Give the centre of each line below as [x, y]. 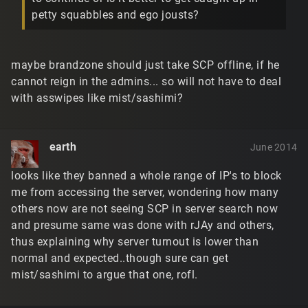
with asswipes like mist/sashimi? [97, 98]
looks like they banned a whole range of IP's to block [146, 175]
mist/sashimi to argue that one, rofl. [104, 274]
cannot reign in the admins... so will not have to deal [146, 81]
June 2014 [273, 147]
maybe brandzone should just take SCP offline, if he [145, 65]
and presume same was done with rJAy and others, [143, 225]
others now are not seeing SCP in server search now [144, 208]
